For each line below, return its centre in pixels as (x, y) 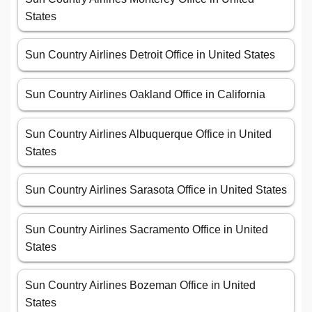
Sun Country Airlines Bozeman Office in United (140, 286)
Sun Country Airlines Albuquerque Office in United (148, 134)
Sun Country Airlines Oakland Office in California (145, 95)
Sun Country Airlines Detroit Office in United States (150, 55)
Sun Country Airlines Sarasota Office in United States (156, 190)
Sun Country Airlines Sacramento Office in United (147, 230)
